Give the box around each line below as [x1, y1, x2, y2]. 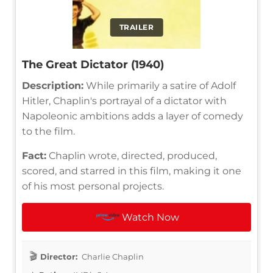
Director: [40, 251, 77, 261]
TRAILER [119, 22, 154, 32]
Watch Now [122, 211, 180, 223]
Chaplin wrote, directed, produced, [46, 149, 217, 161]
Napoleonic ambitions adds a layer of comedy [22, 110, 243, 122]
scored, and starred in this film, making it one [22, 165, 241, 177]
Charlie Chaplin [80, 251, 144, 261]
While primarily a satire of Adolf [83, 79, 236, 91]
